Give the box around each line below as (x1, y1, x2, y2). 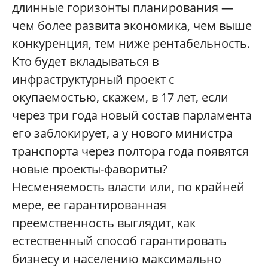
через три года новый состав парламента (12, 106, 252, 123)
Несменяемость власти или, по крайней (12, 178, 245, 195)
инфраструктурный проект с (12, 71, 175, 87)
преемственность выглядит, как (12, 214, 196, 231)
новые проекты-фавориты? (12, 160, 167, 177)
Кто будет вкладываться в (12, 53, 159, 69)
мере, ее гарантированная (12, 196, 166, 213)
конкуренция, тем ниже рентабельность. (12, 35, 250, 51)
